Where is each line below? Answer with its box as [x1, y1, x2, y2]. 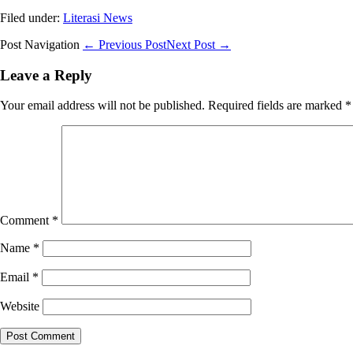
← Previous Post [83, 37, 166, 51]
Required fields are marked [208, 98, 345, 113]
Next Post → [166, 37, 231, 51]
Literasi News [63, 10, 132, 24]
